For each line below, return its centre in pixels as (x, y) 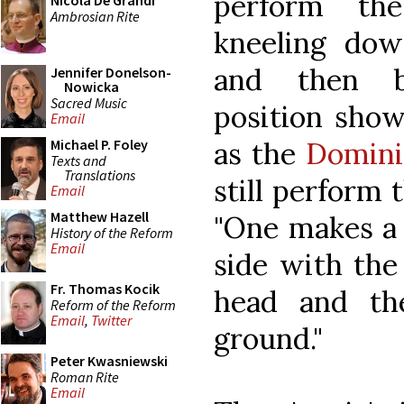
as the (260, 153)
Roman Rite (85, 376)
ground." (268, 338)
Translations (100, 174)
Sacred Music (89, 102)
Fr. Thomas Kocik (105, 289)
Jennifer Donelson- (111, 72)
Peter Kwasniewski (109, 361)
